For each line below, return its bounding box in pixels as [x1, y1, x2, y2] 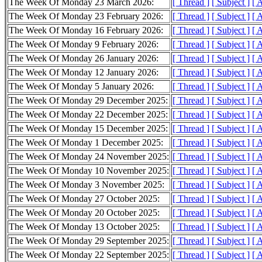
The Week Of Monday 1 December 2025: [9, 137, 163, 148]
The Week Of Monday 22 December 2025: [9, 109, 168, 120]
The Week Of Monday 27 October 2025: [9, 194, 160, 204]
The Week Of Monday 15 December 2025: [9, 123, 168, 134]
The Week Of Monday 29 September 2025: [9, 236, 169, 246]
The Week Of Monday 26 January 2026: [9, 53, 158, 64]
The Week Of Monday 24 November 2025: [9, 151, 169, 162]
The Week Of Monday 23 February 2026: [9, 11, 163, 22]
